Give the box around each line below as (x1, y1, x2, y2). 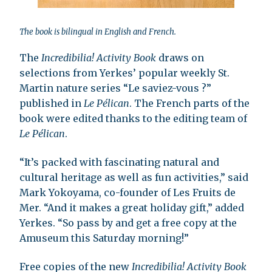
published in (19, 97, 84, 109)
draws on (156, 51, 204, 64)
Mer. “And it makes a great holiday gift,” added (19, 201, 244, 214)
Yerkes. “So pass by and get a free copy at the (19, 216, 237, 229)
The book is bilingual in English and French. (19, 26, 176, 37)
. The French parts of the (129, 97, 250, 109)
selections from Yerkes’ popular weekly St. (19, 66, 229, 79)
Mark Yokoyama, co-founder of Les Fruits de (19, 186, 236, 199)
